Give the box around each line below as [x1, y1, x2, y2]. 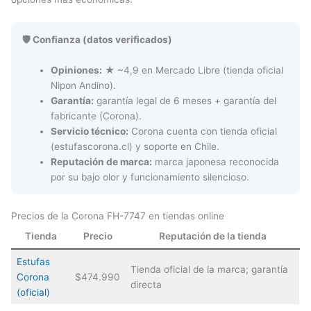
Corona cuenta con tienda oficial [128, 125, 278, 137]
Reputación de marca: [51, 155, 153, 167]
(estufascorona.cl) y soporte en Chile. [51, 140, 220, 152]
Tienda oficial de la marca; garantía [130, 264, 288, 276]
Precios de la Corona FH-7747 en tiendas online [11, 210, 224, 222]
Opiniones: [51, 64, 103, 76]
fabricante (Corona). [51, 110, 142, 121]
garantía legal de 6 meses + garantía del [94, 94, 277, 106]
